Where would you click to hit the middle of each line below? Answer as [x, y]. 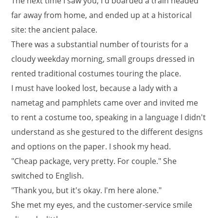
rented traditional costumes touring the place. [96, 73]
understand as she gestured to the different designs [107, 132]
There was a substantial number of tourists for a [100, 44]
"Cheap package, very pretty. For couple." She [94, 161]
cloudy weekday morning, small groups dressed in [103, 59]
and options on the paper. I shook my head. [91, 146]
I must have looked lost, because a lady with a [94, 88]
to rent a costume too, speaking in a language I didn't [109, 117]
